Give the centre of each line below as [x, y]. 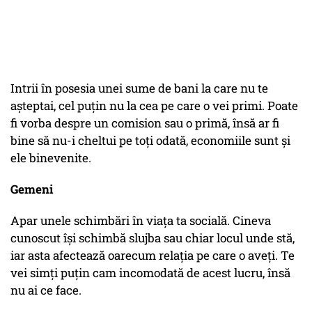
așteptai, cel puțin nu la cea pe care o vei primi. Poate [154, 106]
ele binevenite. [51, 158]
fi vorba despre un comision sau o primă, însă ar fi [145, 123]
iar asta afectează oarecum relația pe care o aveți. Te [153, 256]
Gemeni [32, 189]
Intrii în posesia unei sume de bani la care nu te [139, 88]
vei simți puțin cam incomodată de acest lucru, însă [150, 273]
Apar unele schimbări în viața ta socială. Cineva [141, 221]
